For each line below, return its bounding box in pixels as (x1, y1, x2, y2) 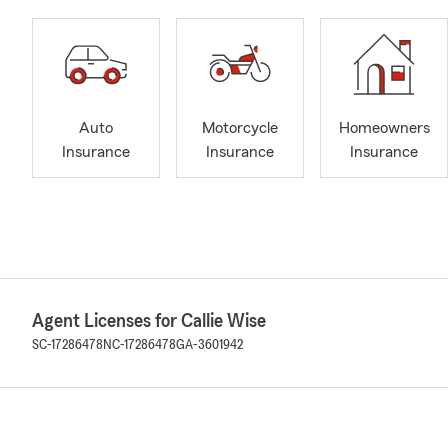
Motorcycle (202, 120, 278, 137)
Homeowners (338, 120, 430, 137)
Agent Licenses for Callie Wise (32, 311, 266, 331)
